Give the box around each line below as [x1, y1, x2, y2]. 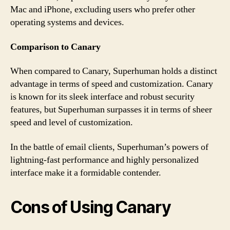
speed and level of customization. [10, 117, 133, 128]
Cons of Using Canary [10, 197, 171, 217]
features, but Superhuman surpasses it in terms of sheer [10, 104, 212, 116]
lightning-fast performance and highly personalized [10, 154, 199, 166]
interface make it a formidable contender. [10, 166, 161, 179]
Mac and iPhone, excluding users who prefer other [10, 4, 195, 15]
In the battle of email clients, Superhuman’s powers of [10, 141, 208, 153]
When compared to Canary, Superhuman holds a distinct [10, 65, 217, 77]
